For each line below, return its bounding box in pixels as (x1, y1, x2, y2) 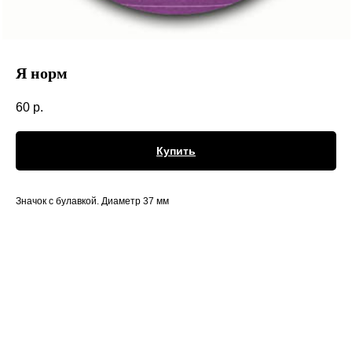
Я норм (16, 64, 68, 82)
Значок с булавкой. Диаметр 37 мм (16, 196, 169, 207)
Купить (156, 145, 196, 158)
